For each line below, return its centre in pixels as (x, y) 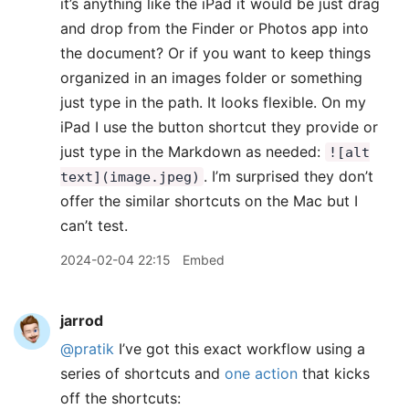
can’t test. (94, 225)
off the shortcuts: (121, 398)
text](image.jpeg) (130, 177)
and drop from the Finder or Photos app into (215, 28)
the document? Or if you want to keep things (215, 53)
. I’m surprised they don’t (288, 176)
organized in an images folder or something (211, 78)
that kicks (334, 373)
